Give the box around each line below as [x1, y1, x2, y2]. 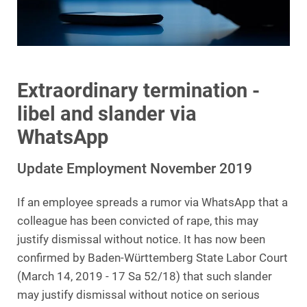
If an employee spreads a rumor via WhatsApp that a [17, 195, 288, 209]
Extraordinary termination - [17, 78, 260, 102]
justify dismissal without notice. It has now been [17, 232, 265, 246]
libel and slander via [17, 101, 197, 125]
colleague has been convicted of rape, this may [17, 214, 258, 228]
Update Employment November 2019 [17, 159, 252, 177]
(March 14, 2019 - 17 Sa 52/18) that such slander [17, 269, 272, 283]
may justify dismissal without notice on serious [17, 288, 260, 302]
